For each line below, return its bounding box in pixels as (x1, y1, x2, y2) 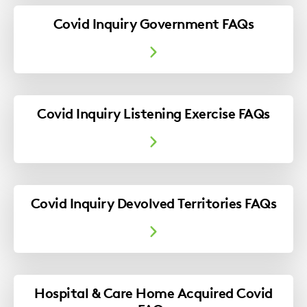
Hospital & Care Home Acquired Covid (34, 284, 273, 302)
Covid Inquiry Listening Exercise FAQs (37, 104, 270, 122)
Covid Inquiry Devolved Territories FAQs (30, 194, 277, 212)
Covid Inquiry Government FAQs (53, 14, 254, 32)
